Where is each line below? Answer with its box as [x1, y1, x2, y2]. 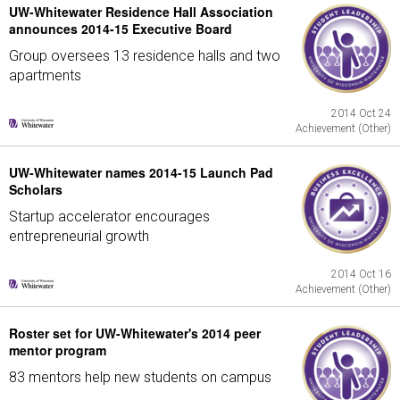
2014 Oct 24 [331, 107, 391, 120]
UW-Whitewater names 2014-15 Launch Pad [9, 163, 273, 181]
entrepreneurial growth [9, 228, 149, 245]
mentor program [9, 341, 106, 359]
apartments [9, 67, 81, 84]
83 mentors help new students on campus [9, 369, 271, 386]
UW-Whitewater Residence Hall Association [9, 3, 273, 21]
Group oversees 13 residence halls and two [9, 47, 280, 64]
